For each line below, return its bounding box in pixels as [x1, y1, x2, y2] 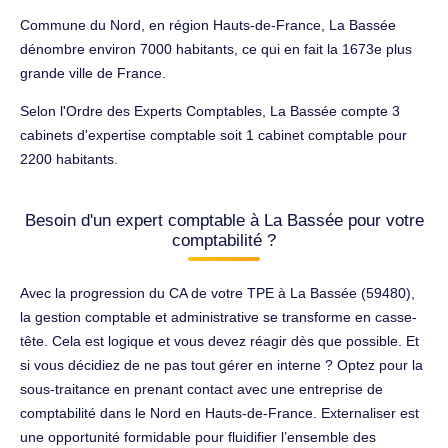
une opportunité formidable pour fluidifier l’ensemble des [20, 428, 376, 445]
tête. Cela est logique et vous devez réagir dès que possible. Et [20, 332, 419, 349]
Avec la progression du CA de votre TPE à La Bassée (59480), [20, 284, 415, 301]
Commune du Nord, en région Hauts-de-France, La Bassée [20, 16, 396, 33]
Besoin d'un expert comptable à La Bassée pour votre [24, 210, 424, 230]
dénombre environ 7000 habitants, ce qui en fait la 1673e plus [20, 40, 412, 57]
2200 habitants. [20, 150, 118, 167]
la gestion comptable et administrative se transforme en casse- [20, 308, 417, 325]
